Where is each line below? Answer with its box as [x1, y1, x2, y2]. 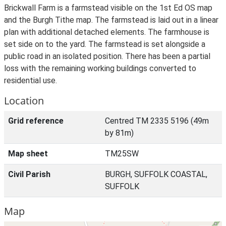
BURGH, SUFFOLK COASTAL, [105, 169, 207, 179]
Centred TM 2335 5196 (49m [105, 116, 209, 126]
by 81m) [105, 128, 134, 138]
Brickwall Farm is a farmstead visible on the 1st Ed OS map [4, 3, 212, 13]
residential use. [4, 76, 57, 85]
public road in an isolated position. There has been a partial [4, 51, 210, 61]
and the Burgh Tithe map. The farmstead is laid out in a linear [4, 15, 218, 25]
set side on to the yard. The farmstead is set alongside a [4, 39, 205, 49]
